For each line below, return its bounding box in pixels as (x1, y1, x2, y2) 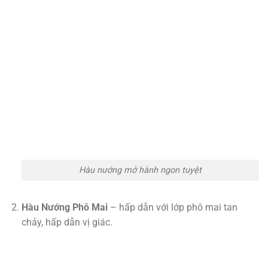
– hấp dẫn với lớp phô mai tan (107, 201, 237, 213)
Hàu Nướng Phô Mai (21, 201, 108, 213)
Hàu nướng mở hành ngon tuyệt (78, 165, 202, 175)
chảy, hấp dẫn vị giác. (21, 216, 112, 228)
